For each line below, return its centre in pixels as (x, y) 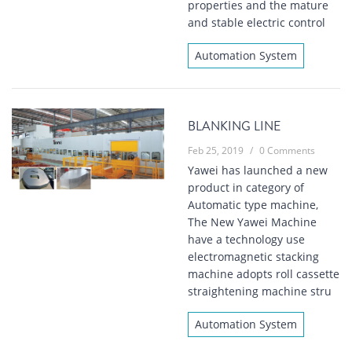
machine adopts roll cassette (264, 274)
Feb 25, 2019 (216, 151)
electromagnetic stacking (253, 257)
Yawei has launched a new (258, 170)
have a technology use (246, 240)
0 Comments (287, 151)
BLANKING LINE (234, 126)
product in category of (246, 188)
